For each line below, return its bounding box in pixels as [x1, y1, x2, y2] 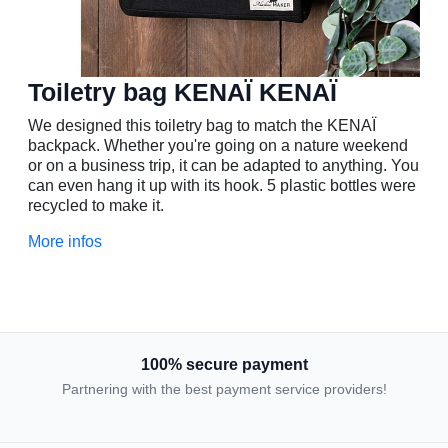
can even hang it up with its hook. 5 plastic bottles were [28, 177, 416, 195]
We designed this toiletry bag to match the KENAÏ [28, 117, 376, 135]
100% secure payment [140, 356, 308, 374]
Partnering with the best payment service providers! [61, 381, 387, 398]
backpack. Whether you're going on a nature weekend [28, 137, 408, 155]
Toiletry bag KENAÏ [28, 78, 252, 107]
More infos [28, 233, 102, 251]
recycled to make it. [28, 197, 164, 215]
